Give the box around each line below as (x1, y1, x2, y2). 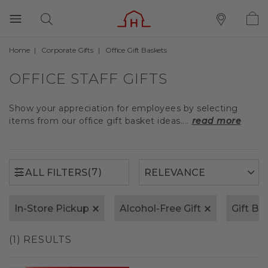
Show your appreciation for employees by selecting (9, 103, 238, 114)
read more (191, 115, 241, 126)
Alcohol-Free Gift (120, 203, 201, 214)
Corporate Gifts (41, 45, 93, 54)
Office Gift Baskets (105, 45, 167, 54)
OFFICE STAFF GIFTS (9, 70, 167, 87)
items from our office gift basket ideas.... (9, 115, 189, 126)
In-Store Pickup (14, 203, 89, 214)
